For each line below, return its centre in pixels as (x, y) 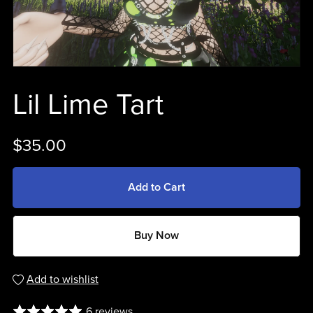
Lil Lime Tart (88, 104)
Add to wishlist (62, 279)
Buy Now (156, 236)
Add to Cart (156, 188)
